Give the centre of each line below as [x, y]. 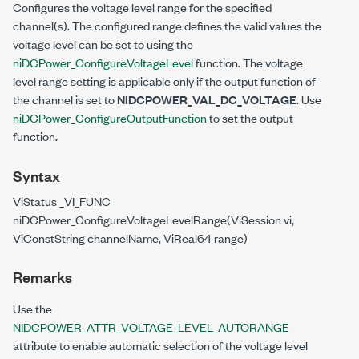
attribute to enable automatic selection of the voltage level [160, 345]
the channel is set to [65, 99]
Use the [32, 308]
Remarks [42, 276]
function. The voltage [248, 62]
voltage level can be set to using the [103, 44]
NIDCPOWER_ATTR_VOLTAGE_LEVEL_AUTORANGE [151, 327]
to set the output [250, 117]
